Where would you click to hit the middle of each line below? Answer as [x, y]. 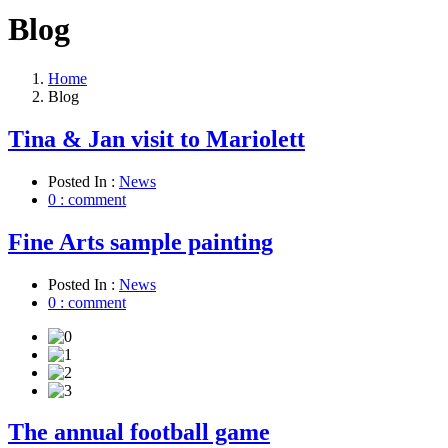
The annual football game [139, 432]
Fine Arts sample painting [140, 241]
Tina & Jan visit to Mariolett [156, 138]
